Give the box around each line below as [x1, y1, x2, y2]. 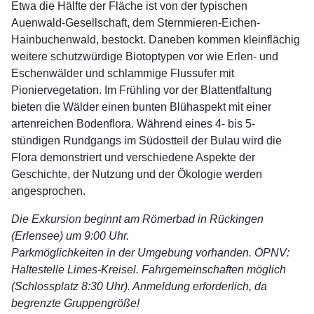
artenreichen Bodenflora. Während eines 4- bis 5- [11, 117, 255, 130]
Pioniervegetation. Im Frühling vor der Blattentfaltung [11, 83, 272, 96]
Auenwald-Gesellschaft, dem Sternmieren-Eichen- [11, 16, 260, 29]
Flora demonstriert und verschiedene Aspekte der [11, 151, 255, 163]
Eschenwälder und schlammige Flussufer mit [11, 67, 234, 79]
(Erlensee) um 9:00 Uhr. [11, 229, 129, 242]
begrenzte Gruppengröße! [11, 296, 139, 309]
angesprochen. [11, 184, 86, 197]
